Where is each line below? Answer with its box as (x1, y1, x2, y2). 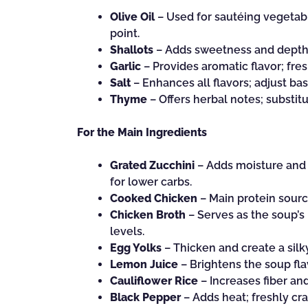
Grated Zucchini (110, 159, 195, 172)
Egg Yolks (110, 241, 162, 254)
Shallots (110, 43, 153, 56)
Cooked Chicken (110, 192, 197, 205)
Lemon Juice (110, 258, 178, 271)
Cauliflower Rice (110, 274, 198, 287)
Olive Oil (110, 10, 155, 23)
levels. (110, 225, 144, 238)
